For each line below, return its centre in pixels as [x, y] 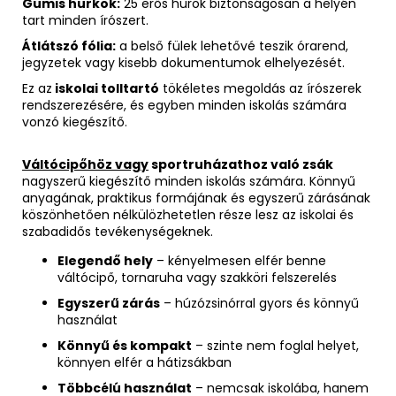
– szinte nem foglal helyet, [275, 346]
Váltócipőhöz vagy [85, 165]
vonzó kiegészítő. [75, 122]
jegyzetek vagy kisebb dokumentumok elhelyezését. [183, 63]
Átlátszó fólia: [69, 46]
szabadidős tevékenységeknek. [118, 232]
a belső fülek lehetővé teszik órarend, [232, 46]
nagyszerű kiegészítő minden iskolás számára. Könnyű [189, 182]
